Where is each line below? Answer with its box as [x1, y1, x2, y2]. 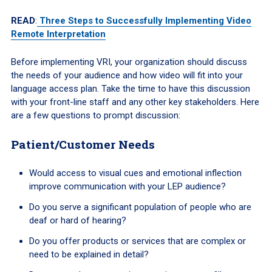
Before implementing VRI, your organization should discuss [10, 56, 247, 68]
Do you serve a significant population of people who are [29, 202, 251, 213]
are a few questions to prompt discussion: [10, 110, 180, 121]
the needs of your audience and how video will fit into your [10, 70, 243, 81]
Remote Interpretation [10, 29, 106, 40]
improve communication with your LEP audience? [29, 181, 226, 192]
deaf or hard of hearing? [29, 215, 126, 226]
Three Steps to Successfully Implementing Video [36, 15, 251, 27]
